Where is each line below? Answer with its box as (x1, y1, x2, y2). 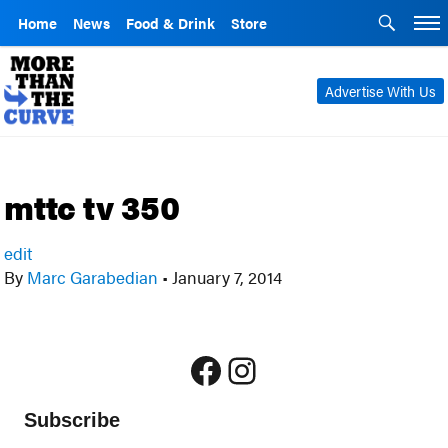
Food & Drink (126, 13, 215, 33)
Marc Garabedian (23, 265, 163, 289)
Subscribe (24, 408, 121, 431)
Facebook (187, 343, 341, 396)
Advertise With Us (324, 81, 436, 101)
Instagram (223, 343, 381, 396)
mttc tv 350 (4, 182, 181, 230)
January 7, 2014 (168, 265, 283, 289)
